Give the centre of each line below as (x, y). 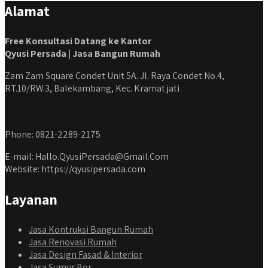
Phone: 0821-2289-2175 (53, 135)
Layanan (31, 200)
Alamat (27, 11)
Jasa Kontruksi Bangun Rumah (91, 230)
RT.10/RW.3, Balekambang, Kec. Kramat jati (92, 89)
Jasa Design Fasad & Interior (86, 255)
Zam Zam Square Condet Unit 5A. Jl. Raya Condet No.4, (115, 76)
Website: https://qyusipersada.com (75, 169)
